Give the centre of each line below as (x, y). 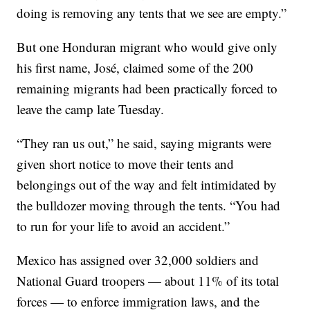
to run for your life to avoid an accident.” (124, 226)
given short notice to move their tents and (126, 164)
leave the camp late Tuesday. (91, 109)
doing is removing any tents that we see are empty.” (152, 13)
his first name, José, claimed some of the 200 (135, 68)
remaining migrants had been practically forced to (147, 89)
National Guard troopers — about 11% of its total (148, 281)
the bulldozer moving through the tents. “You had (149, 206)
